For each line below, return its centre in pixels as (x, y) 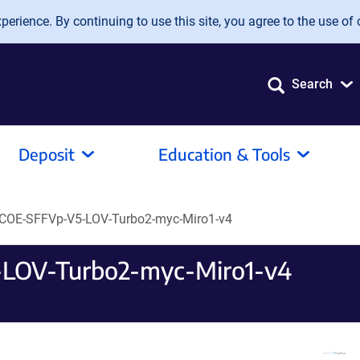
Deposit (47, 154)
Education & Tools (224, 154)
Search (312, 84)
